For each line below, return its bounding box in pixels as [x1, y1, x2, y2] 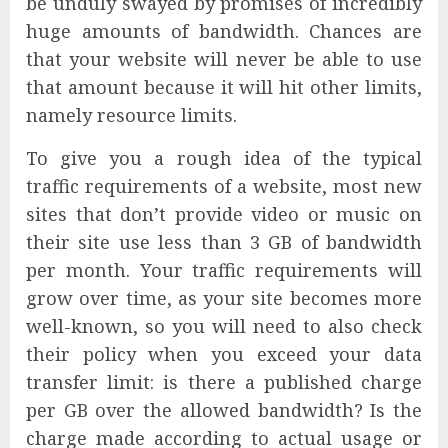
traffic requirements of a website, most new [26, 174, 422, 199]
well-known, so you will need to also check [26, 314, 422, 339]
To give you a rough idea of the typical [26, 146, 422, 171]
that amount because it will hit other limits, [26, 75, 422, 100]
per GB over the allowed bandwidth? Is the [26, 398, 422, 423]
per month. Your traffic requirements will [26, 258, 422, 283]
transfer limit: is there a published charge [26, 370, 422, 395]
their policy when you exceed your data [26, 342, 422, 367]
